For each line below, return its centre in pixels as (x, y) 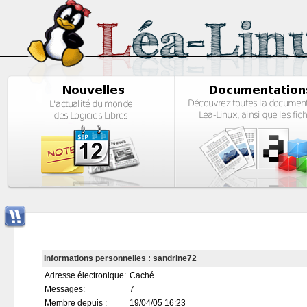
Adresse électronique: (86, 276)
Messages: (65, 290)
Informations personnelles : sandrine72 (120, 259)
